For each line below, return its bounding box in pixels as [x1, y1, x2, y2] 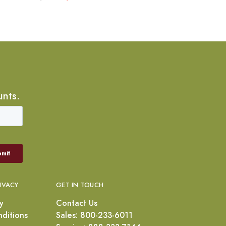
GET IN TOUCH [55, 181, 104, 190]
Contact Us [55, 197, 97, 209]
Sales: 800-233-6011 [55, 209, 133, 221]
